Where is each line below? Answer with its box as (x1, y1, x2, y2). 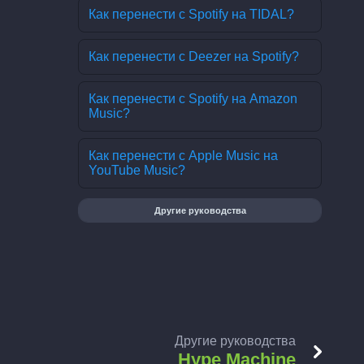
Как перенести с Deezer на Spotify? (89, 50, 299, 63)
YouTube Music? (89, 163, 185, 177)
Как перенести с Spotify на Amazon (89, 92, 297, 106)
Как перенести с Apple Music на (89, 149, 278, 162)
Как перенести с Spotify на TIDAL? (89, 7, 294, 21)
